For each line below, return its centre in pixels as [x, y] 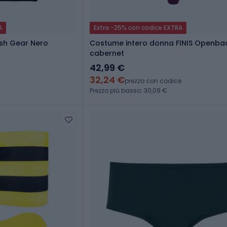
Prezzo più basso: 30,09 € [128, 91]
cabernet [107, 53]
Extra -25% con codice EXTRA [138, 28]
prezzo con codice [153, 81]
